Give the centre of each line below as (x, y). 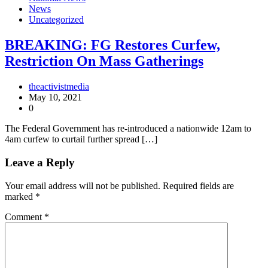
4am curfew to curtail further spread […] (81, 139)
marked (20, 196)
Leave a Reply (40, 162)
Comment (25, 217)
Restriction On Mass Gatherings (104, 61)
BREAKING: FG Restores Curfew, (112, 45)
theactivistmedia (59, 87)
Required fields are (198, 185)
